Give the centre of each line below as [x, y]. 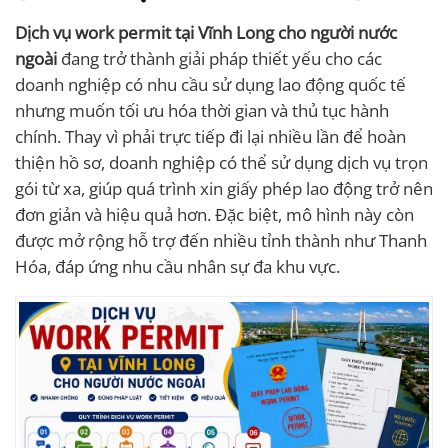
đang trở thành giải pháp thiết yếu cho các [219, 59]
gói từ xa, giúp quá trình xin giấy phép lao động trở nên [224, 189]
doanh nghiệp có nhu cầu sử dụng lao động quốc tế [210, 85]
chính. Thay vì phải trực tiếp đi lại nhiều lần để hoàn [210, 137]
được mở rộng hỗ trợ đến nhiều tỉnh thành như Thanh [221, 241]
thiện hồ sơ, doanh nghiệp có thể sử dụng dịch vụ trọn [221, 163]
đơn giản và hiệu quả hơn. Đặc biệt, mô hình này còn [214, 215]
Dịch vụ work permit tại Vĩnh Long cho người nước [206, 33]
